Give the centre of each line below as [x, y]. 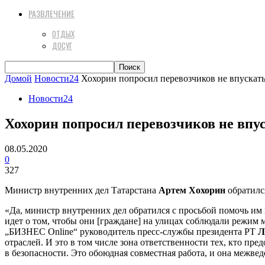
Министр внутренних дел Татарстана [82, 190]
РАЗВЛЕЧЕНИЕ [51, 13]
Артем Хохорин [192, 190]
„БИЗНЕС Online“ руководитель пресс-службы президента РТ [131, 231]
